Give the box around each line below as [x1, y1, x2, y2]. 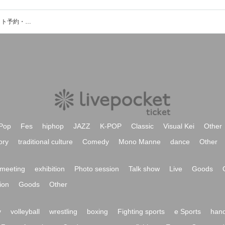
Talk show [129, 165, 160, 173]
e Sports [174, 207, 201, 215]
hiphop [42, 122, 64, 130]
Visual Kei [163, 122, 194, 130]
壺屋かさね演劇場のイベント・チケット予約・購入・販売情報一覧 [25, 18, 31, 25]
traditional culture [18, 138, 73, 146]
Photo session [74, 165, 119, 173]
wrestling [49, 207, 77, 215]
